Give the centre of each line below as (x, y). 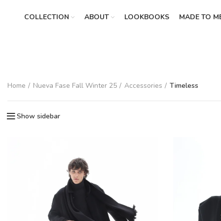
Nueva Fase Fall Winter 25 (75, 85)
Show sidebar (38, 116)
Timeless (184, 85)
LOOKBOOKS (147, 17)
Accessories (143, 85)
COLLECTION (46, 17)
